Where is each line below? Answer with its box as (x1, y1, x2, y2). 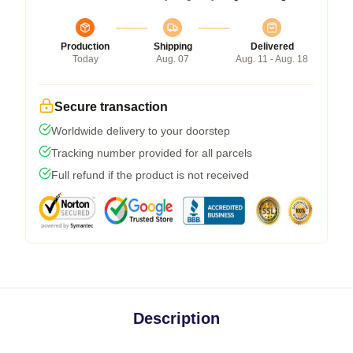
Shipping (153, 40, 192, 52)
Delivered (250, 40, 294, 52)
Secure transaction (54, 99, 168, 113)
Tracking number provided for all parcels (51, 146, 252, 159)
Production (61, 40, 110, 52)
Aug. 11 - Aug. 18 (236, 53, 308, 65)
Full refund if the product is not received (51, 168, 249, 181)
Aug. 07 (156, 53, 189, 65)
